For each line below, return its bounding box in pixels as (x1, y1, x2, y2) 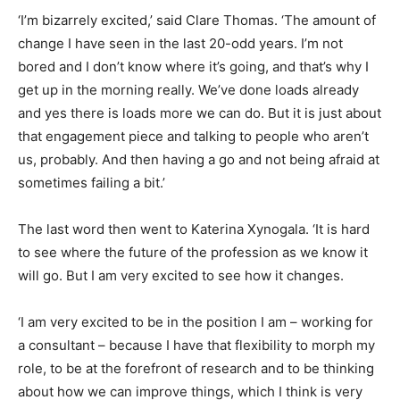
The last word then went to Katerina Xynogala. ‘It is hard (18, 220, 370, 237)
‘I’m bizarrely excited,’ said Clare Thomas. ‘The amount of (18, 11, 376, 29)
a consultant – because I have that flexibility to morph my (18, 336, 375, 354)
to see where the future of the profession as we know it (18, 243, 368, 261)
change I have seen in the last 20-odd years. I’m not (18, 34, 343, 52)
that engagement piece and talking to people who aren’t (18, 127, 369, 145)
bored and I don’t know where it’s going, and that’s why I (18, 57, 369, 75)
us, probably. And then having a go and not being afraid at (18, 150, 379, 168)
